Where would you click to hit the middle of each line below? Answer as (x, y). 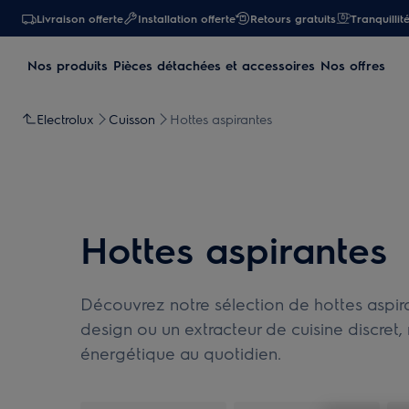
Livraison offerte (80, 18)
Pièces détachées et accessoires (214, 65)
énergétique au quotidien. (181, 353)
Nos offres (353, 65)
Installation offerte (187, 18)
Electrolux (65, 119)
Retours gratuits (293, 18)
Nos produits (68, 65)
